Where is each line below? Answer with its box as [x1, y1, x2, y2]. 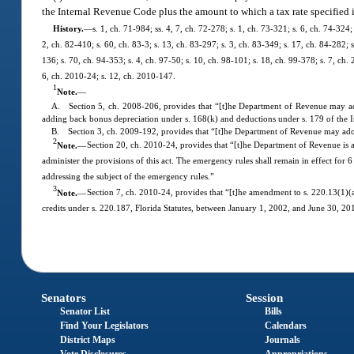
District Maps [60, 333, 116, 345]
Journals [264, 333, 300, 345]
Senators [41, 291, 87, 304]
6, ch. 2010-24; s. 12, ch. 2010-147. [42, 70, 176, 81]
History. [52, 23, 84, 33]
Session [245, 291, 283, 304]
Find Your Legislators [60, 319, 149, 331]
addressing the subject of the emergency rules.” [42, 171, 215, 182]
